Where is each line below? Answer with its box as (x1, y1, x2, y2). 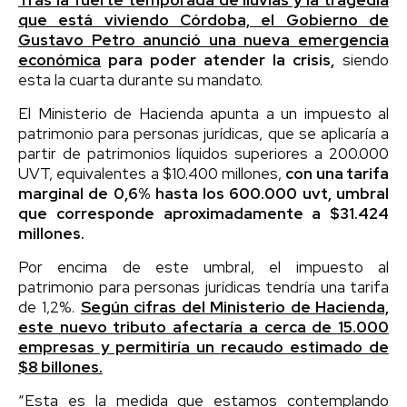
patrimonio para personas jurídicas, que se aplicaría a (18, 123, 389, 144)
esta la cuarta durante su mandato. (18, 69, 263, 90)
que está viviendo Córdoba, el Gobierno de (18, 9, 389, 30)
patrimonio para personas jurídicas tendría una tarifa (18, 276, 389, 297)
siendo (334, 49, 389, 70)
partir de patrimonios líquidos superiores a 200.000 (18, 143, 389, 164)
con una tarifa (285, 163, 390, 184)
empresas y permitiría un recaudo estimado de (18, 336, 389, 357)
